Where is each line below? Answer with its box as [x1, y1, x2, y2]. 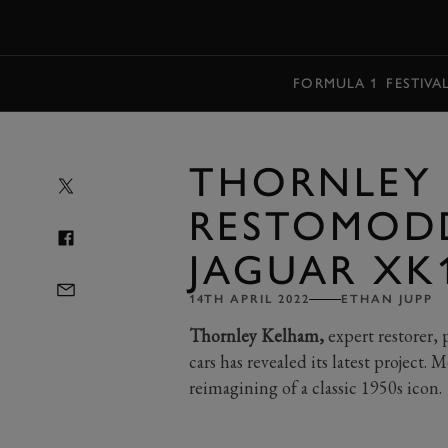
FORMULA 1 [293, 74, 379, 92]
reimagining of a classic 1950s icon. [188, 376, 442, 399]
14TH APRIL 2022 [188, 292, 310, 306]
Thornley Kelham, [188, 324, 324, 347]
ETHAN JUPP [341, 292, 433, 306]
